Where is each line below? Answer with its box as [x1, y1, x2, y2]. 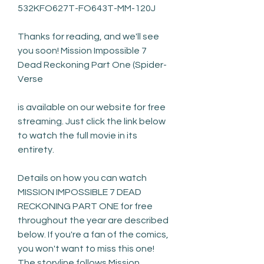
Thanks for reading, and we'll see [18, 31, 159, 41]
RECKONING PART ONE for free [18, 201, 153, 211]
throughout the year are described [18, 215, 169, 225]
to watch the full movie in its [18, 130, 137, 140]
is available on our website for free [18, 102, 166, 112]
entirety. [18, 144, 54, 154]
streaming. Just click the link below [18, 116, 166, 126]
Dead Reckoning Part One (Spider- [18, 60, 167, 70]
